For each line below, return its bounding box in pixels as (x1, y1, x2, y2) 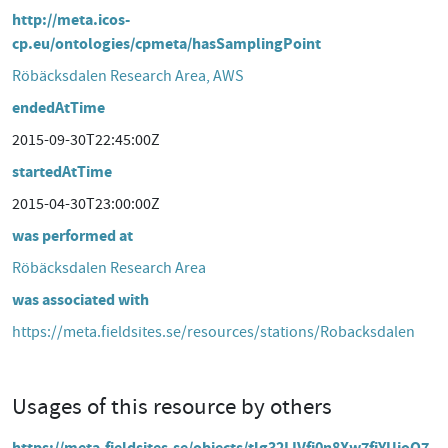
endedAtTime (12, 97, 105, 118)
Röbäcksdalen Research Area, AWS (12, 66, 244, 86)
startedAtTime (12, 161, 112, 182)
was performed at (12, 225, 133, 246)
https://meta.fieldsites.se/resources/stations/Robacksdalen (12, 322, 415, 342)
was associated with (12, 289, 149, 310)
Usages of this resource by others (12, 391, 332, 421)
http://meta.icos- (12, 9, 130, 30)
